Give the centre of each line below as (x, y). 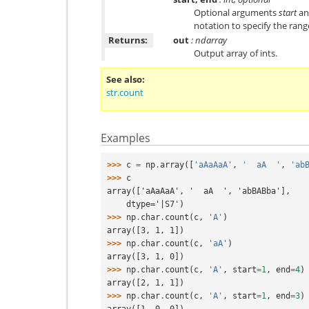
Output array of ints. (236, 53)
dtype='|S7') (155, 204)
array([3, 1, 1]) (146, 230)
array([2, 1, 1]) (146, 282)
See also (124, 79)
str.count (125, 92)
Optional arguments (236, 12)
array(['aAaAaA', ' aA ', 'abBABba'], (199, 191)
